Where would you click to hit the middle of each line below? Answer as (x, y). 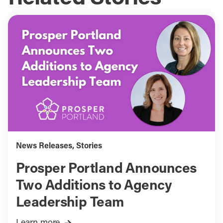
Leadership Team (70, 203)
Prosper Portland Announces (106, 169)
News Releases (44, 147)
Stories (89, 147)
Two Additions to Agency (94, 186)
